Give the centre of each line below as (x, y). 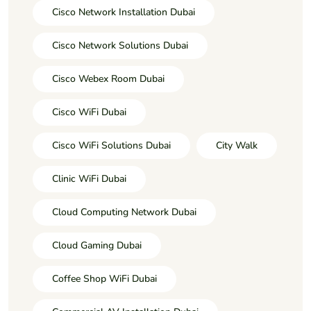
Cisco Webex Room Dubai (108, 79)
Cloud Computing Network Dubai (124, 212)
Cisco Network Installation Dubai (124, 12)
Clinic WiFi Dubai (89, 179)
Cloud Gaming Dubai (97, 246)
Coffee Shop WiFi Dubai (104, 279)
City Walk (237, 146)
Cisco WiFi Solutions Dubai (111, 146)
